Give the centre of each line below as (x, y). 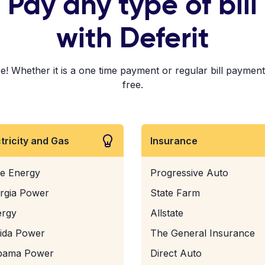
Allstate (167, 213)
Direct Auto (176, 253)
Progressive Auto (189, 173)
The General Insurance (203, 233)
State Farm (175, 193)
